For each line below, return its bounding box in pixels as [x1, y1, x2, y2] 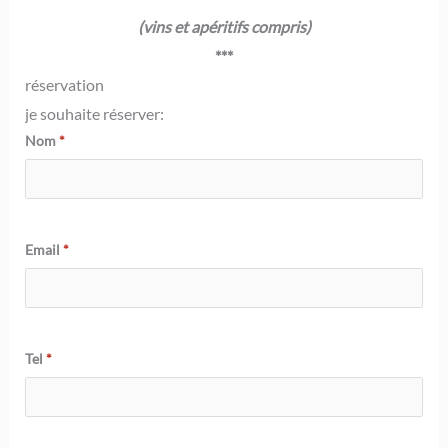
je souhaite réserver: [24, 104, 164, 124]
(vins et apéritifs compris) [137, 17, 311, 37]
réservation [24, 75, 104, 95]
